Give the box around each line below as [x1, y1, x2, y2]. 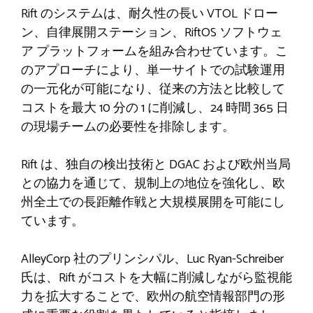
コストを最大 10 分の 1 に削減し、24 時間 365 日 [21, 98, 289, 119]
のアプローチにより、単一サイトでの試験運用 [21, 60, 285, 82]
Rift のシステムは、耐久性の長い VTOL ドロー [21, 3, 278, 25]
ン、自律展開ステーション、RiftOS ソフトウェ [21, 22, 282, 44]
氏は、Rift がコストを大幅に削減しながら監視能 [21, 268, 292, 289]
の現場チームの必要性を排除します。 [21, 117, 235, 138]
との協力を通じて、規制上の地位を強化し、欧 [21, 173, 285, 195]
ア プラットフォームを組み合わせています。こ [21, 41, 288, 63]
